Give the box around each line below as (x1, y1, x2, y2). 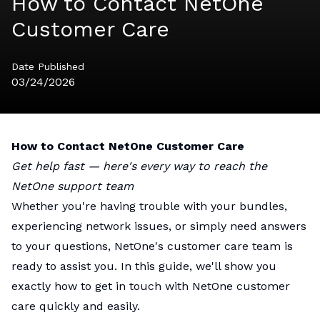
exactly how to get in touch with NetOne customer (11, 279, 290, 293)
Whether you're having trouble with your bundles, (11, 199, 287, 213)
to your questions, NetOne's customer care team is (11, 239, 293, 253)
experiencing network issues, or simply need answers (11, 219, 306, 233)
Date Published (11, 60, 84, 72)
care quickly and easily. (11, 299, 140, 313)
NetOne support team (11, 179, 134, 193)
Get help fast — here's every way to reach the (11, 159, 267, 173)
